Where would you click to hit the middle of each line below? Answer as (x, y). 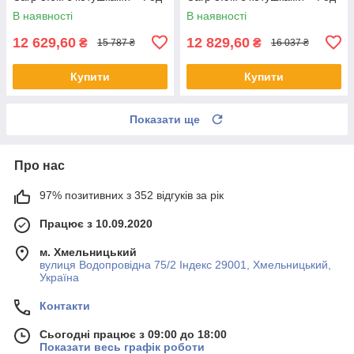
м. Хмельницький (88, 252)
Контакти (65, 305)
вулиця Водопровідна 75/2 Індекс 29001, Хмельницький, (185, 264)
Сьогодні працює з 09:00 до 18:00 (133, 334)
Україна (59, 277)
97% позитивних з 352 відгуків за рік (132, 195)
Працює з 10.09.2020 (96, 223)
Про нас (40, 165)
